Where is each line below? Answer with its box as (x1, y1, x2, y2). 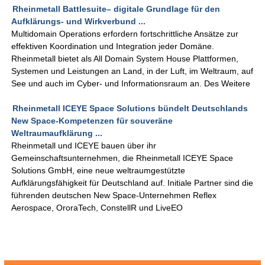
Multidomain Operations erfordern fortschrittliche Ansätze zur (11, 29, 239, 39)
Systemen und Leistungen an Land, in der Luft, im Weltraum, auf (11, 66, 254, 76)
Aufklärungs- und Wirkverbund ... (11, 17, 146, 27)
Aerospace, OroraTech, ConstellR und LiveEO (11, 203, 183, 213)
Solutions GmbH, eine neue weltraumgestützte (11, 166, 186, 176)
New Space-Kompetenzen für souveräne (11, 116, 173, 126)
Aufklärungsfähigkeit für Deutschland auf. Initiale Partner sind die (11, 178, 254, 188)
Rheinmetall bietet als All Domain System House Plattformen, (11, 54, 239, 64)
